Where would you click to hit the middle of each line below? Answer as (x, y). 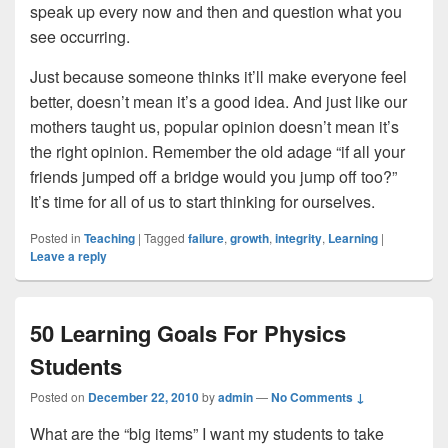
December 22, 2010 (143, 397)
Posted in (55, 237)
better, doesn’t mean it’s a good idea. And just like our (218, 101)
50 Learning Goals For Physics (188, 333)
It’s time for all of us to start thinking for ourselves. (202, 201)
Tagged (164, 237)
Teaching (109, 238)
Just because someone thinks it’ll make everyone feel (218, 76)
